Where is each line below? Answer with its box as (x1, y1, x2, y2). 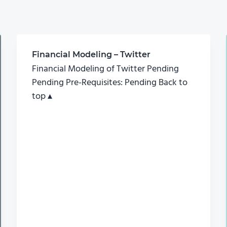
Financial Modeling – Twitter (31, 49, 150, 59)
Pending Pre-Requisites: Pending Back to (31, 75, 187, 90)
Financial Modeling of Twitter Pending (31, 61, 179, 77)
